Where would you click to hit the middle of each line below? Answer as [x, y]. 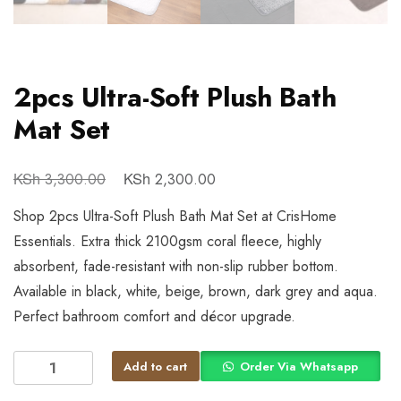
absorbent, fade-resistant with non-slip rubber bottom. [176, 266]
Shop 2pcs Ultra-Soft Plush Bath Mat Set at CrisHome [175, 216]
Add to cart [156, 366]
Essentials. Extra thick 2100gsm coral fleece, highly [167, 241]
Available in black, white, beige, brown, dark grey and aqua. [196, 291]
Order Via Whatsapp [299, 366]
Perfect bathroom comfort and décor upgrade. [154, 316]
